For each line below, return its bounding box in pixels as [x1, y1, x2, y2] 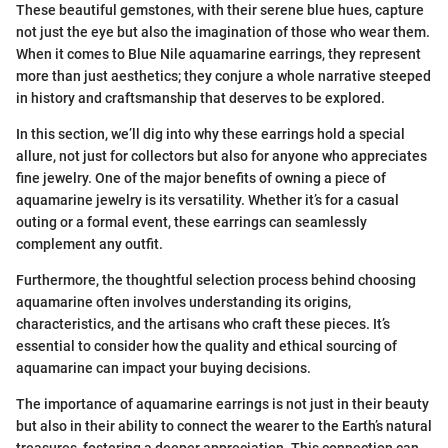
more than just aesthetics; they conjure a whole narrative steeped [16, 67, 431, 84]
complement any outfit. [16, 235, 163, 252]
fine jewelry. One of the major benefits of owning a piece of [16, 169, 386, 186]
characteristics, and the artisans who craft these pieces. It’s [16, 315, 390, 332]
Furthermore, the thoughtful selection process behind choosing [16, 271, 416, 288]
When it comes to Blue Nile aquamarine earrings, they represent [16, 45, 421, 62]
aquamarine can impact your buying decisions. [16, 359, 311, 376]
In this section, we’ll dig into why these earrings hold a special [16, 125, 405, 142]
